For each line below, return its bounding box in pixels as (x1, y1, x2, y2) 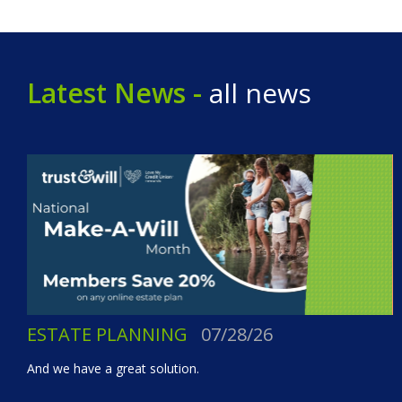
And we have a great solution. (27, 360, 199, 378)
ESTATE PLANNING (27, 322, 188, 347)
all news (202, 74, 311, 111)
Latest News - (27, 74, 202, 111)
